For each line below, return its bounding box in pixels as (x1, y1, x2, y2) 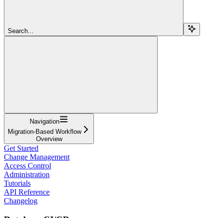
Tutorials (4, 179, 31, 187)
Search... (8, 27, 34, 35)
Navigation (30, 117, 59, 125)
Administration (4, 170, 50, 179)
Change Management (4, 152, 70, 161)
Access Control (4, 161, 51, 170)
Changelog (4, 196, 37, 205)
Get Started (4, 144, 38, 152)
